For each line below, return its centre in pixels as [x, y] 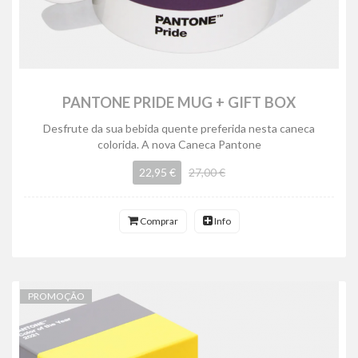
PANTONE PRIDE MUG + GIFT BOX [179, 102]
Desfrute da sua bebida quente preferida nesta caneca [179, 128]
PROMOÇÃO [56, 296]
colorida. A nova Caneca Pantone [179, 144]
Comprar [158, 221]
